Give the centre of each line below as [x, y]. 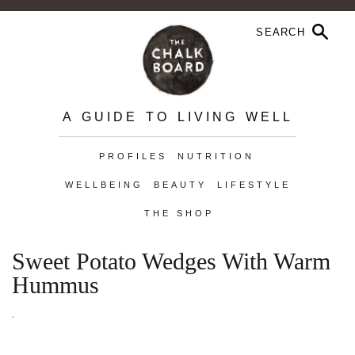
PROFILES [133, 156]
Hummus [55, 285]
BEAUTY [180, 185]
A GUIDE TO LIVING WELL [177, 117]
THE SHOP [179, 213]
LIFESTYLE [254, 185]
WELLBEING [104, 185]
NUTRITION [216, 156]
